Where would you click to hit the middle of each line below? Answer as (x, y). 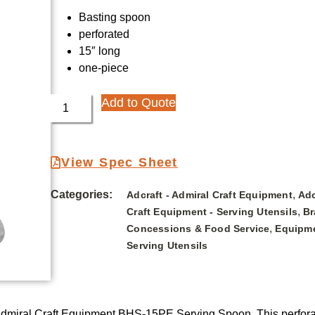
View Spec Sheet (120, 163)
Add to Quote (139, 103)
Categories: (82, 195)
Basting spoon (115, 18)
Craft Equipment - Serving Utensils (212, 212)
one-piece (104, 68)
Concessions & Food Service (198, 229)
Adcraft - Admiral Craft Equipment (210, 195)
